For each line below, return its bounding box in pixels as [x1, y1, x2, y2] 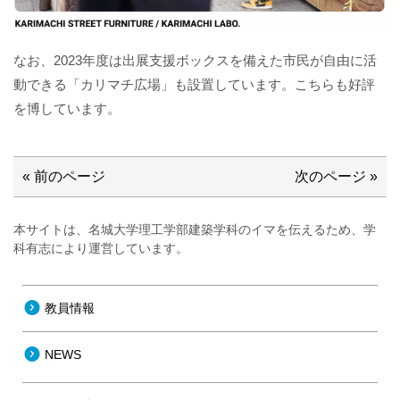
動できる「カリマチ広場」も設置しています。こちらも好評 [13, 77, 375, 93]
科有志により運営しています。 [13, 242, 188, 256]
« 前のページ [22, 169, 105, 185]
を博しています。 [13, 101, 121, 117]
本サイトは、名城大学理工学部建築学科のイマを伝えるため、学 [13, 223, 376, 237]
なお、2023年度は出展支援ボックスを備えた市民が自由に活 [13, 53, 377, 69]
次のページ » [295, 169, 378, 185]
